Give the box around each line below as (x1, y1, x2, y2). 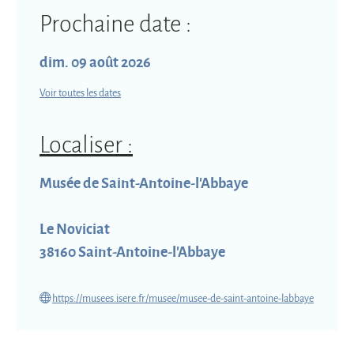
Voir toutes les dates (40, 85, 121, 100)
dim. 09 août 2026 (40, 51, 151, 73)
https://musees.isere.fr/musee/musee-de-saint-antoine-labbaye (52, 291, 314, 306)
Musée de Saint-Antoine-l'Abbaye (40, 171, 248, 194)
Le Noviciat (40, 217, 110, 239)
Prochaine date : (40, 7, 191, 40)
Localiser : (40, 128, 133, 160)
